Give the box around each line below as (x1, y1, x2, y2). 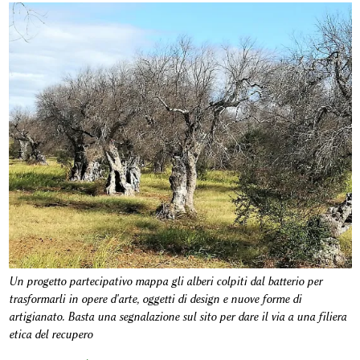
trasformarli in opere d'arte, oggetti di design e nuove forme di (8, 292, 301, 306)
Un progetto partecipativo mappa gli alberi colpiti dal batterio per (8, 274, 322, 288)
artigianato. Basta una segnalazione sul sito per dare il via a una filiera (8, 309, 346, 324)
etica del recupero (8, 327, 92, 342)
